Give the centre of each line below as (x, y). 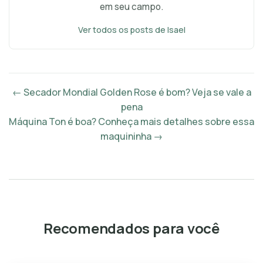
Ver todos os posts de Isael (131, 30)
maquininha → (131, 136)
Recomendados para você (131, 228)
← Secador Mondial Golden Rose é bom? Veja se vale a (131, 92)
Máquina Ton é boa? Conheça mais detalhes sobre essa (131, 122)
